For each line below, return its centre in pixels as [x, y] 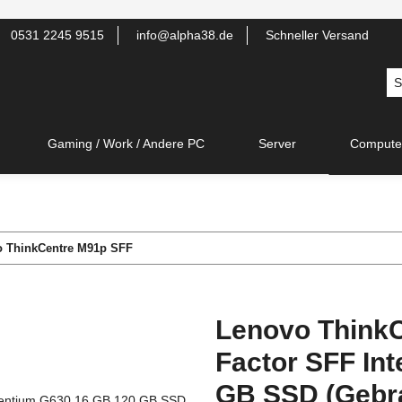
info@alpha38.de [183, 35]
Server [277, 143]
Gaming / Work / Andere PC [126, 143]
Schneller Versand [315, 35]
